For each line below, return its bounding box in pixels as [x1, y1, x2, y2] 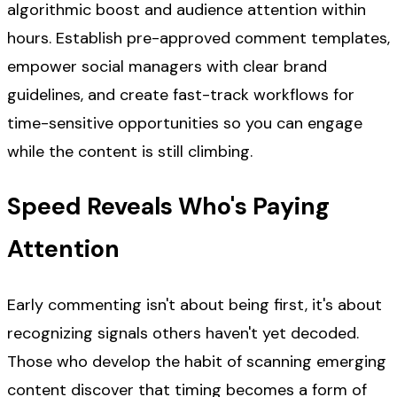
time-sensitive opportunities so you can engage [7, 112, 362, 134]
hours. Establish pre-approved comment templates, [7, 27, 390, 49]
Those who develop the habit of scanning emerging [7, 350, 386, 372]
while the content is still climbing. [7, 140, 253, 162]
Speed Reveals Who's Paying [7, 191, 330, 222]
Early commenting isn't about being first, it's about [7, 293, 382, 315]
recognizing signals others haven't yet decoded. [7, 322, 359, 344]
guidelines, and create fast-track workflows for [7, 83, 354, 105]
